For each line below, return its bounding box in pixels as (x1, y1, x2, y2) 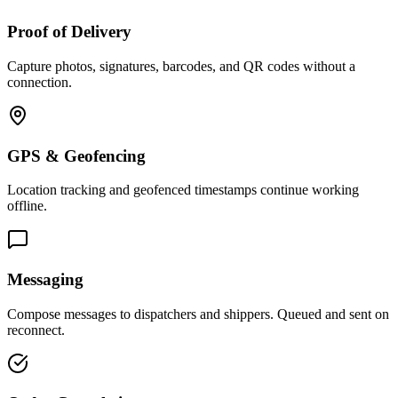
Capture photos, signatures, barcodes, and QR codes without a (7, 58, 355, 74)
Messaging (7, 269, 84, 289)
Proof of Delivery (7, 22, 131, 42)
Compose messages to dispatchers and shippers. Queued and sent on (7, 306, 389, 322)
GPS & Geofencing (7, 146, 146, 165)
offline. (7, 198, 47, 214)
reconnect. (7, 322, 65, 338)
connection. (7, 74, 72, 90)
